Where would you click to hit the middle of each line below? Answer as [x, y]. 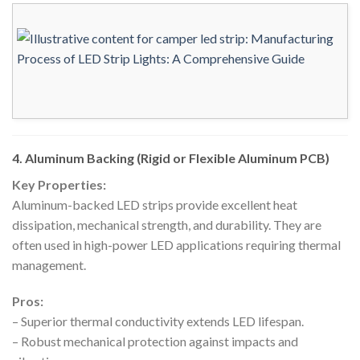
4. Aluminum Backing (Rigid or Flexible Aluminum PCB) [171, 157]
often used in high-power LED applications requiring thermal [176, 244]
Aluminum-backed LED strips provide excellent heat [155, 204]
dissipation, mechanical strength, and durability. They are [167, 224]
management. [49, 264]
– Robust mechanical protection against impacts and [155, 342]
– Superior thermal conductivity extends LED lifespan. [158, 321]
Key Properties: [59, 184]
